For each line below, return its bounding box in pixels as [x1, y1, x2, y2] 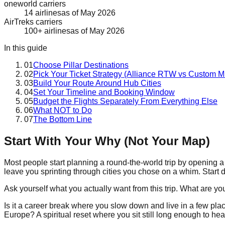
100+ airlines [24, 26, 70, 35]
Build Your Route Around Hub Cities [33, 78, 161, 87]
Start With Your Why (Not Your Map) [4, 134, 210, 148]
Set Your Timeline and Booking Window [33, 87, 175, 96]
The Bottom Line [33, 115, 92, 124]
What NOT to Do [33, 105, 92, 115]
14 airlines [24, 8, 61, 17]
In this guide [4, 43, 47, 52]
